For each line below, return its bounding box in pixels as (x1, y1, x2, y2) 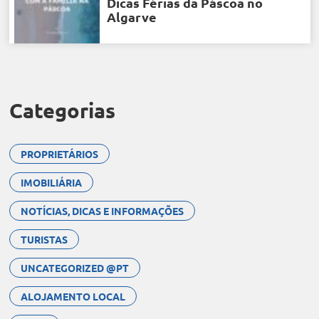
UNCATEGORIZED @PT (20, 261, 129, 274)
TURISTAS (20, 233, 68, 246)
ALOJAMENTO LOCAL (20, 290, 125, 303)
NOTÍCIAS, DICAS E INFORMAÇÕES (20, 204, 184, 217)
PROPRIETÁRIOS (20, 147, 98, 160)
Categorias (9, 98, 115, 123)
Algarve (106, 8, 157, 25)
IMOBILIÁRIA (20, 176, 82, 189)
